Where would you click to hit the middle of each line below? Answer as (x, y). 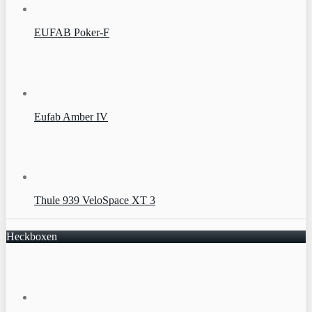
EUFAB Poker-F (72, 32)
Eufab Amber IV (71, 116)
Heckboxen (32, 237)
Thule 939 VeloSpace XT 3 (95, 201)
